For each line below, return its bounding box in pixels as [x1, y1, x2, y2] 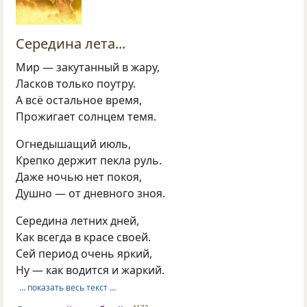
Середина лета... [16, 34, 126, 53]
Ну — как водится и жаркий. [16, 262, 165, 278]
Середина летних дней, [16, 212, 140, 228]
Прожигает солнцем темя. [16, 108, 157, 124]
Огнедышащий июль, [16, 136, 132, 151]
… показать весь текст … [19, 281, 116, 293]
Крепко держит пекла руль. [16, 152, 162, 168]
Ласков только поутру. [16, 75, 136, 91]
